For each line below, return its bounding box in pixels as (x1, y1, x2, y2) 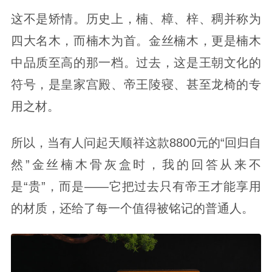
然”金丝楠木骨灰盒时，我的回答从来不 (10, 158, 262, 172)
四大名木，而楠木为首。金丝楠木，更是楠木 (10, 34, 262, 48)
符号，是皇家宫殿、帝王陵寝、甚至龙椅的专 (10, 78, 262, 92)
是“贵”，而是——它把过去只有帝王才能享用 (10, 180, 262, 194)
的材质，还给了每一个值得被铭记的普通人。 (10, 202, 254, 216)
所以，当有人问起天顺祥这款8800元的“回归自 (10, 136, 262, 150)
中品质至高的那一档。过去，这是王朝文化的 (10, 56, 262, 70)
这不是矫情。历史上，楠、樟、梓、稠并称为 (10, 12, 262, 26)
